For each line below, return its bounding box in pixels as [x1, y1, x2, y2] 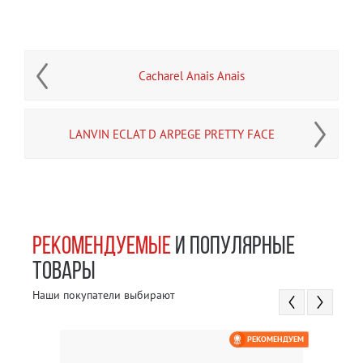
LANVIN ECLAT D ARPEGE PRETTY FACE [69, 126, 275, 143]
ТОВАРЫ [32, 260, 96, 286]
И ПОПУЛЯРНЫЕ [171, 235, 295, 261]
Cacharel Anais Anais [138, 68, 245, 84]
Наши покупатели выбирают [32, 288, 175, 303]
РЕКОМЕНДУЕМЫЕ [32, 235, 171, 261]
